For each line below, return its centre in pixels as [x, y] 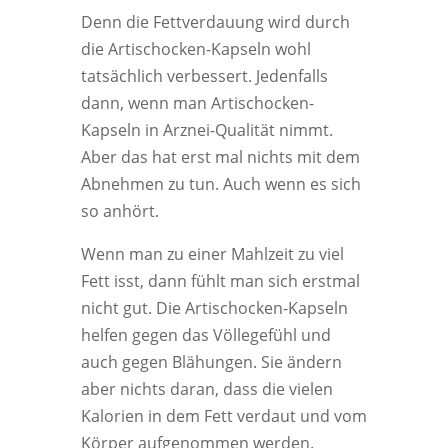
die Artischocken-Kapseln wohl [195, 49]
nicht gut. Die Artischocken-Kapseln [214, 308]
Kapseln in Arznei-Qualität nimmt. [206, 130]
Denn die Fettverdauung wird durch [215, 22]
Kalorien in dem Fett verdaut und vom [223, 416]
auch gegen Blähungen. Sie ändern [211, 362]
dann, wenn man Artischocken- [197, 103]
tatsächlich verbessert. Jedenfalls [204, 76]
